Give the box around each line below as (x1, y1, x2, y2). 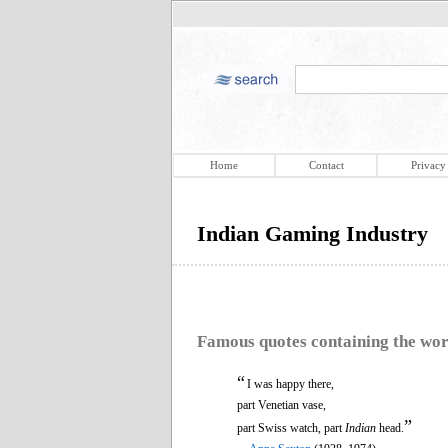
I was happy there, (247, 376, 334, 391)
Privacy (410, 159, 446, 171)
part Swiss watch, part (237, 420, 345, 435)
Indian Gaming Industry (197, 221, 428, 246)
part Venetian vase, (237, 397, 326, 412)
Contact (308, 159, 344, 171)
